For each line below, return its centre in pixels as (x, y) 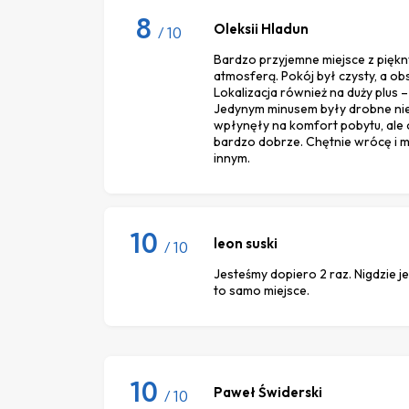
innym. (232, 157)
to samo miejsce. (262, 290)
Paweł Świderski (268, 392)
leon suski (246, 243)
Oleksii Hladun (261, 28)
